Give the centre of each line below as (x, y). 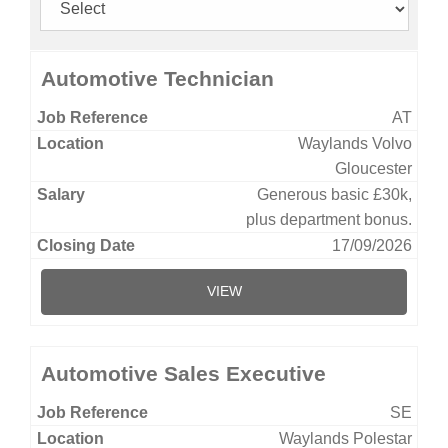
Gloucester (373, 168)
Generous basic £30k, (334, 194)
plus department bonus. (329, 219)
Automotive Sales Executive (183, 373)
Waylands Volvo (355, 143)
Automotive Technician (157, 78)
